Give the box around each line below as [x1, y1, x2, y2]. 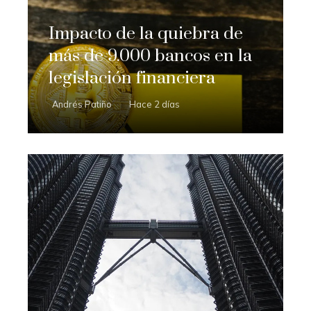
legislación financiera [49, 67, 215, 89]
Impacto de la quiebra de [49, 22, 243, 44]
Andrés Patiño [52, 98, 112, 110]
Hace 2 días [129, 98, 180, 110]
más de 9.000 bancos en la [49, 44, 252, 67]
